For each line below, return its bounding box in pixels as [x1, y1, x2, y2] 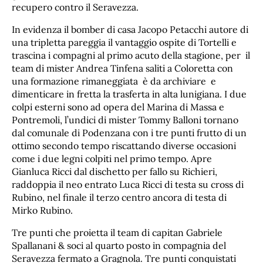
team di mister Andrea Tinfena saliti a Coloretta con [12, 62, 233, 75]
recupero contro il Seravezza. [12, 1, 139, 14]
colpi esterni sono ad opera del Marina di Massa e [12, 101, 224, 113]
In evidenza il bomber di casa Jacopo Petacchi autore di [12, 23, 248, 36]
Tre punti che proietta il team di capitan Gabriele [12, 227, 222, 239]
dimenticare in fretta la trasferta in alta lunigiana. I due [12, 88, 247, 100]
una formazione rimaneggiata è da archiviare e [12, 75, 216, 87]
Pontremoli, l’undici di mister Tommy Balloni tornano [12, 114, 238, 126]
